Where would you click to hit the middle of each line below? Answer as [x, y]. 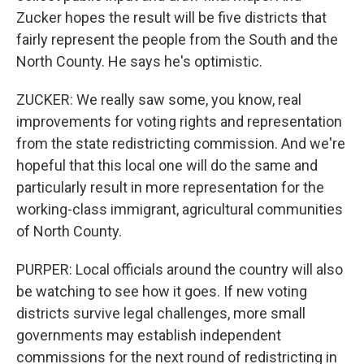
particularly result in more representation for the [170, 187]
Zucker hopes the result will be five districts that [171, 17]
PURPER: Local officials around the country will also [180, 269]
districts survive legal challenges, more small [161, 313]
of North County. [69, 231]
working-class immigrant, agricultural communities [180, 209]
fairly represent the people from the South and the [177, 39]
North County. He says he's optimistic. [139, 61]
